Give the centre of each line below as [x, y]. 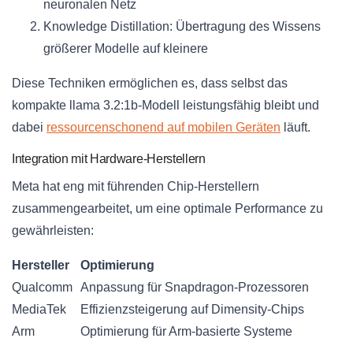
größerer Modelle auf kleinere [126, 49]
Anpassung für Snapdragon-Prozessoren [195, 288]
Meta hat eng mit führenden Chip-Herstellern [136, 187]
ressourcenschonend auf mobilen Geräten [163, 128]
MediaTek [39, 310]
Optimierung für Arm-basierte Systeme [186, 332]
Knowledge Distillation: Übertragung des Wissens [182, 27]
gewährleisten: [53, 231]
